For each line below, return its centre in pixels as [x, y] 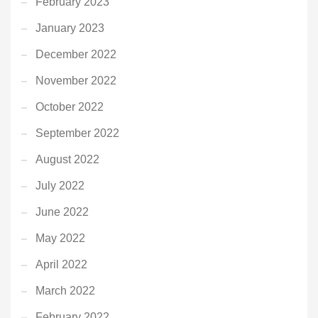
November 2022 [76, 81]
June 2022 [62, 212]
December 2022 [76, 55]
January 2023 [70, 28]
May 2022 [60, 238]
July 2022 [60, 186]
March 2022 [65, 291]
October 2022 [70, 107]
